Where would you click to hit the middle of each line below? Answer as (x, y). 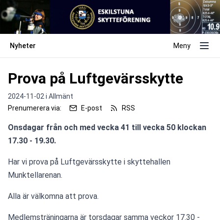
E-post (92, 108)
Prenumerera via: (35, 108)
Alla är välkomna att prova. (53, 196)
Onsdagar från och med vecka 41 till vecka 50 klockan (107, 127)
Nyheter (23, 45)
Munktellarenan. (35, 175)
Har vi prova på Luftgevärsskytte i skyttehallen (89, 162)
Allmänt (61, 96)
